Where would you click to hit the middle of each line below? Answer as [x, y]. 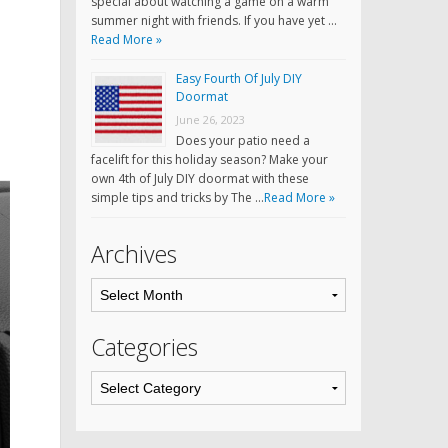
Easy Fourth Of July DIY [239, 79]
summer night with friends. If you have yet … [214, 21]
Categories [144, 347]
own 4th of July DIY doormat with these [200, 179]
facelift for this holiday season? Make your [209, 160]
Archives [134, 254]
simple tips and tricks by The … [177, 198]
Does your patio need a [243, 141]
